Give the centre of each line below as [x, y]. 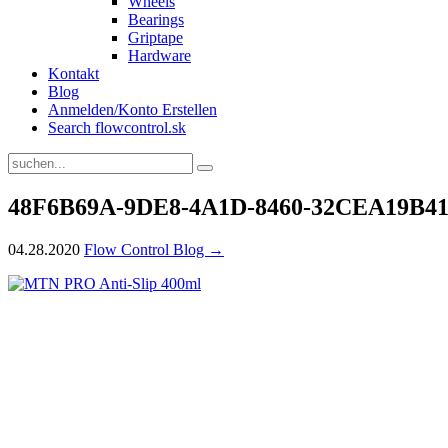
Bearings [156, 19]
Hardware [159, 55]
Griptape [155, 37]
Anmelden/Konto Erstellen [132, 109]
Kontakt [73, 73]
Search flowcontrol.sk [117, 127]
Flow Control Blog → [154, 249]
